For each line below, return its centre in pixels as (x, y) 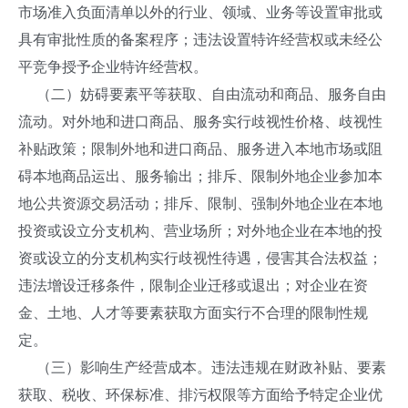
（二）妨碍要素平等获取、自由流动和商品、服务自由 (202, 94)
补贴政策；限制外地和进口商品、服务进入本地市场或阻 (200, 149)
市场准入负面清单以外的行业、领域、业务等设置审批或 (200, 12)
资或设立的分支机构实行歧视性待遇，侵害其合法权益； (200, 258)
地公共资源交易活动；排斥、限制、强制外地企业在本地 (200, 204)
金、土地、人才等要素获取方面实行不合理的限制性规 (193, 313)
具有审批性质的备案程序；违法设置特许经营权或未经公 (200, 40)
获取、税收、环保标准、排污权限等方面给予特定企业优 (200, 395)
